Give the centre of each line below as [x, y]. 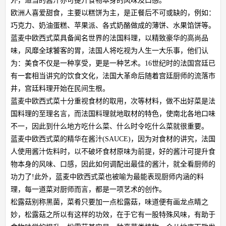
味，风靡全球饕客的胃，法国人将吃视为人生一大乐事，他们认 [109, 50]
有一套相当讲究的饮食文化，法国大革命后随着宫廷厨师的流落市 [113, 76]
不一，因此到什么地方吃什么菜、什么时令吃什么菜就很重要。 [109, 126]
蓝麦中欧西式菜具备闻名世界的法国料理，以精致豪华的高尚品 [109, 38]
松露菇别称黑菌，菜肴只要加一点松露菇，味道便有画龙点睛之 [109, 202]
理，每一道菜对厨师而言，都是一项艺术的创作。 [88, 189]
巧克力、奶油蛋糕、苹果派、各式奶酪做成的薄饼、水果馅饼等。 [113, 25]
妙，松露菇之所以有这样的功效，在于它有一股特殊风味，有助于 [113, 214]
